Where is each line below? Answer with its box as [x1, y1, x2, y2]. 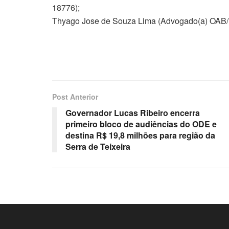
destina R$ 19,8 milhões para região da [65, 129, 215, 141]
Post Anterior [52, 91, 98, 102]
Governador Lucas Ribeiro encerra [65, 106, 200, 119]
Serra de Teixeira [65, 140, 130, 152]
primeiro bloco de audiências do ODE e [65, 118, 217, 130]
